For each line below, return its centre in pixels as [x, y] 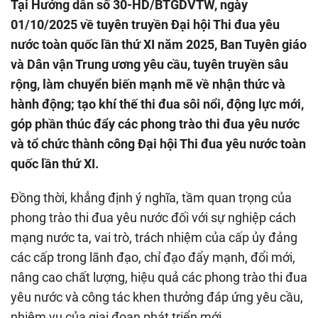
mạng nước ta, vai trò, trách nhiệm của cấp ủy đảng [154, 237]
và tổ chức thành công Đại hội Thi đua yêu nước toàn [158, 143]
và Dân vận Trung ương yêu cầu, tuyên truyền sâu [149, 64]
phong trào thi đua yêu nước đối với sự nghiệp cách [153, 217]
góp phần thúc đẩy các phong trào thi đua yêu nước [155, 124]
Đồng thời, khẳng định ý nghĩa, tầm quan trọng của [151, 197]
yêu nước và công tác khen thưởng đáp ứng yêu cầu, [157, 297]
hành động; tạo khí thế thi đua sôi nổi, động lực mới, [157, 104]
